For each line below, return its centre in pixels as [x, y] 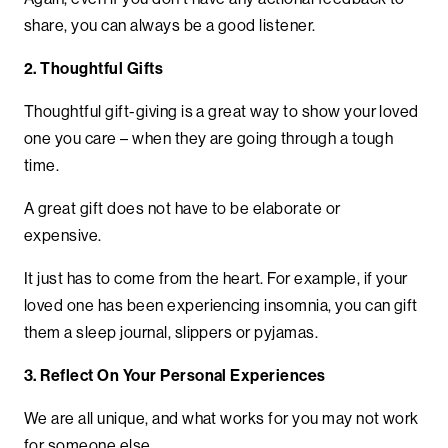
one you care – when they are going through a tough [209, 137]
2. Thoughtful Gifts [95, 67]
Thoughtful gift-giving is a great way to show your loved [221, 110]
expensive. [65, 234]
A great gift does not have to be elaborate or [182, 207]
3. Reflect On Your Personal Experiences [177, 374]
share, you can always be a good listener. [172, 24]
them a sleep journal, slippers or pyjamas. [173, 331]
